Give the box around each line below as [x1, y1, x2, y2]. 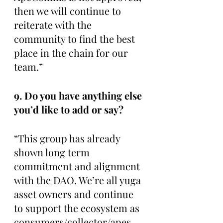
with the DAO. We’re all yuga [14, 173, 143, 187]
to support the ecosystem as [14, 201, 142, 215]
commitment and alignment [14, 159, 142, 173]
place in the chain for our [14, 45, 130, 59]
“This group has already [14, 131, 122, 145]
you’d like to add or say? [14, 102, 126, 116]
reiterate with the [14, 17, 94, 31]
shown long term [14, 145, 92, 159]
